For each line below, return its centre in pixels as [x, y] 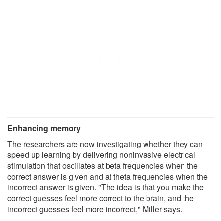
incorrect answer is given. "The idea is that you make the [106, 187]
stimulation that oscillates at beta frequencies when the [103, 165]
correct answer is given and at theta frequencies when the [108, 176]
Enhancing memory [44, 128]
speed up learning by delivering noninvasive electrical [101, 154]
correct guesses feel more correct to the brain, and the [101, 198]
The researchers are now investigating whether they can [105, 144]
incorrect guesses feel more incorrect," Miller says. [95, 209]
